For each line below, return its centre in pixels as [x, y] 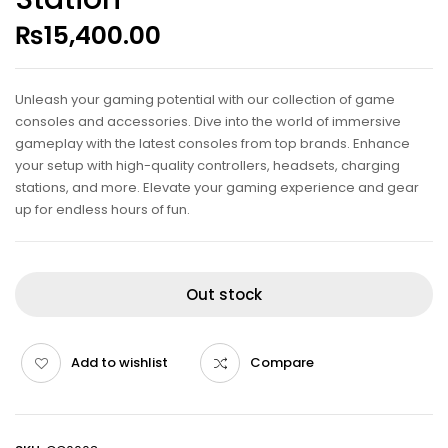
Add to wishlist [119, 363]
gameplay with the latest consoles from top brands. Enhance [212, 144]
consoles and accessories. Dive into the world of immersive [208, 122]
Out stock [224, 295]
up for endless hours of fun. [102, 210]
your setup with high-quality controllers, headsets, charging [207, 166]
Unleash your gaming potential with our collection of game [205, 100]
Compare [282, 363]
